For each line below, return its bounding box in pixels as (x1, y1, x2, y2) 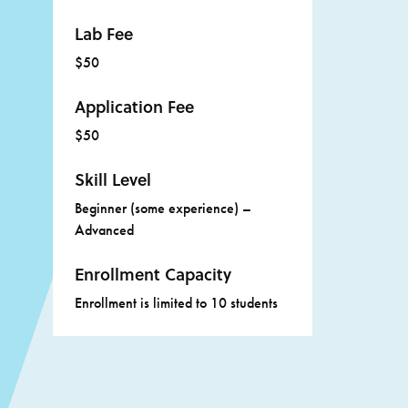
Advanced (74, 220, 134, 240)
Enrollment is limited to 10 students (74, 293, 278, 313)
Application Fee (74, 95, 194, 119)
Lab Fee (74, 22, 133, 46)
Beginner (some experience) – (74, 199, 251, 219)
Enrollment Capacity (74, 262, 231, 287)
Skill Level (74, 168, 151, 192)
